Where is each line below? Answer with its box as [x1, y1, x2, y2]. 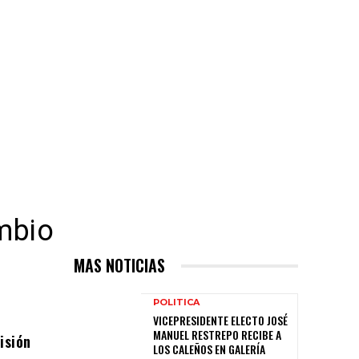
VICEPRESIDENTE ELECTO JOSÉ [153, 312, 288, 329]
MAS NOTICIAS [74, 253, 165, 278]
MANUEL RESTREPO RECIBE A [153, 326, 281, 344]
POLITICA [153, 296, 200, 309]
